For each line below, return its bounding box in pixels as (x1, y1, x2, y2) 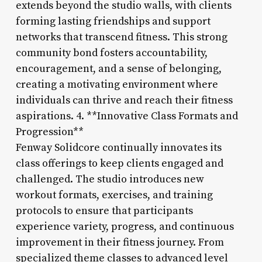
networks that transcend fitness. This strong (15, 30, 227, 44)
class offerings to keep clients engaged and (15, 156, 223, 170)
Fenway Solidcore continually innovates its (15, 140, 222, 154)
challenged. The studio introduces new (15, 172, 204, 186)
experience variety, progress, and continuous (15, 219, 234, 233)
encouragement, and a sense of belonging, (15, 61, 222, 75)
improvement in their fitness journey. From (15, 235, 224, 249)
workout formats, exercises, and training (15, 188, 213, 202)
